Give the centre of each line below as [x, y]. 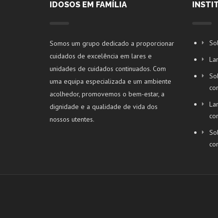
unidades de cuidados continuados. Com [108, 69]
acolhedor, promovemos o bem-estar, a [107, 94]
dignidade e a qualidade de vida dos [104, 107]
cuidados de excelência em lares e [101, 56]
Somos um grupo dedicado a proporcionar [112, 43]
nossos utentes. [72, 119]
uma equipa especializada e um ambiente [110, 81]
